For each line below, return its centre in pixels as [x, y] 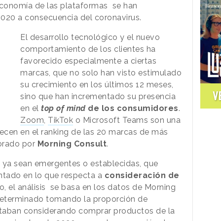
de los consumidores [133, 108]
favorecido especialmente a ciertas [89, 61]
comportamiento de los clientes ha [88, 49]
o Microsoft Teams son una [127, 120]
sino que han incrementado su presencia [98, 96]
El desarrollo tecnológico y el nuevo [90, 37]
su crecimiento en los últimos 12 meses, [97, 84]
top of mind [65, 108]
